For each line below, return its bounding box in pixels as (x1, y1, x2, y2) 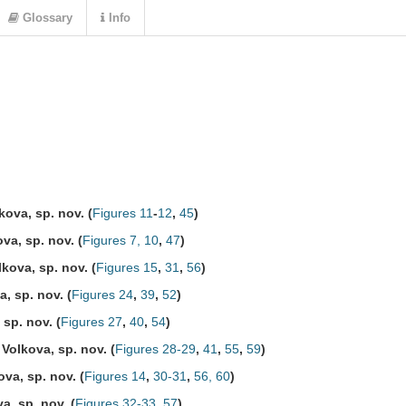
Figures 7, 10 (82, 233, 159, 247)
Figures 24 (72, 287, 133, 302)
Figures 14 (84, 369, 146, 383)
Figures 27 (61, 314, 122, 329)
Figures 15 (96, 260, 158, 275)
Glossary (19, 11, 72, 24)
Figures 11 (92, 206, 153, 220)
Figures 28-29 (115, 342, 196, 356)
